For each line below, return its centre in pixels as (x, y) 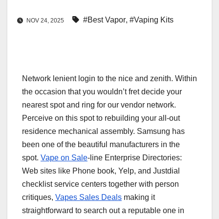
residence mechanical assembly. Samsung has (103, 131)
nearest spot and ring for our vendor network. (99, 105)
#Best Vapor (104, 20)
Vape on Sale (64, 158)
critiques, (39, 197)
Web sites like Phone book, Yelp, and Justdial (101, 171)
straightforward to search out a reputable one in (103, 211)
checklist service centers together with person (100, 184)
